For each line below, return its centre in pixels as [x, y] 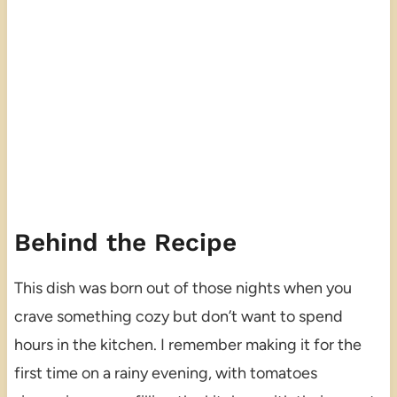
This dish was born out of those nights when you [183, 288]
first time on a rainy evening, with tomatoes [165, 374]
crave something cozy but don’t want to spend [178, 317]
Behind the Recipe [125, 243]
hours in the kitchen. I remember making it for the [187, 345]
